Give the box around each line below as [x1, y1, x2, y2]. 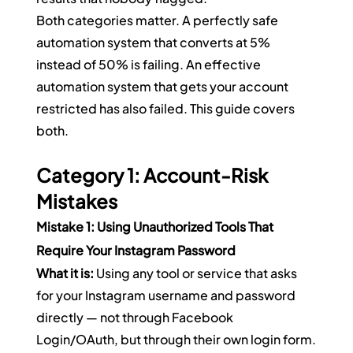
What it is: [36, 265, 95, 282]
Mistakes [36, 189, 118, 214]
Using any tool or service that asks [94, 265, 300, 282]
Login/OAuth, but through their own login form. [36, 331, 317, 348]
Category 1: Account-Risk [36, 163, 272, 188]
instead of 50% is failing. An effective [36, 56, 264, 73]
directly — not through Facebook [36, 309, 236, 326]
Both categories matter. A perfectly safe [36, 12, 281, 29]
